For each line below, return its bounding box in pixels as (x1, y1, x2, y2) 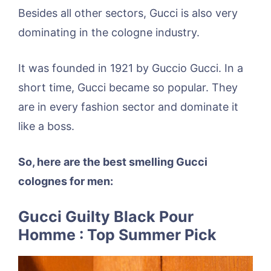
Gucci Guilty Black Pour (18, 207, 194, 226)
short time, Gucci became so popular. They (18, 80, 238, 94)
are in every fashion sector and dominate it (18, 100, 238, 113)
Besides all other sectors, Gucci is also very (18, 6, 238, 19)
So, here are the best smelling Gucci (18, 155, 207, 168)
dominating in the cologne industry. (18, 25, 200, 39)
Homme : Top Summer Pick (18, 225, 217, 244)
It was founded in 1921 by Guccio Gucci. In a (18, 61, 243, 74)
